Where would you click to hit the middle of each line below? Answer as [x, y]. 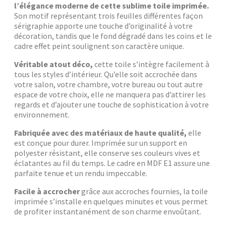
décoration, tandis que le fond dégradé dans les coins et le [113, 36]
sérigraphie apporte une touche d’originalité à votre [103, 26]
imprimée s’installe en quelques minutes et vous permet [111, 202]
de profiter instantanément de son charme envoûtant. [108, 212]
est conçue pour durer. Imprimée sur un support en [101, 143]
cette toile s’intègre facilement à [151, 64]
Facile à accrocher [47, 191]
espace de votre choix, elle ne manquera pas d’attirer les [110, 95]
